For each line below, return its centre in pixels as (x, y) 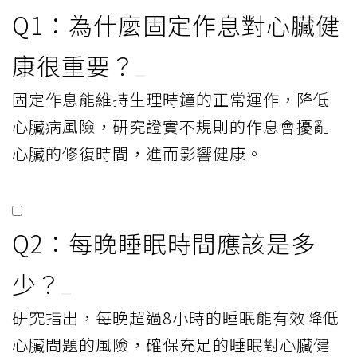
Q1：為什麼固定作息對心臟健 (176, 24)
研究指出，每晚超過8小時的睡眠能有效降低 (176, 317)
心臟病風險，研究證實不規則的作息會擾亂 (171, 126)
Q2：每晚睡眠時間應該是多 (164, 243)
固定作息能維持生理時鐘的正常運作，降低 (171, 99)
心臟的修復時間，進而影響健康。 (137, 153)
